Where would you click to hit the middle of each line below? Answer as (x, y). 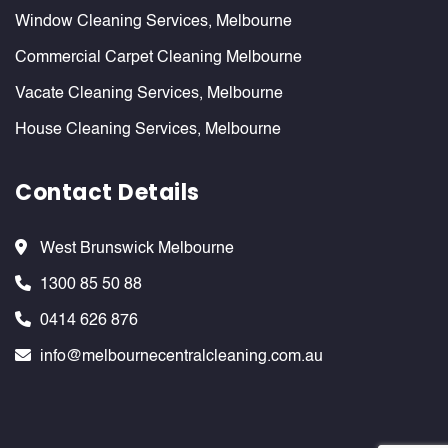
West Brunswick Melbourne (137, 249)
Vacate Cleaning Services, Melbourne (149, 94)
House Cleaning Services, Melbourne (148, 130)
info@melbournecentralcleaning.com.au (181, 357)
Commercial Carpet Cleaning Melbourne (158, 58)
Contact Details (107, 192)
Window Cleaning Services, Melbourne (153, 22)
